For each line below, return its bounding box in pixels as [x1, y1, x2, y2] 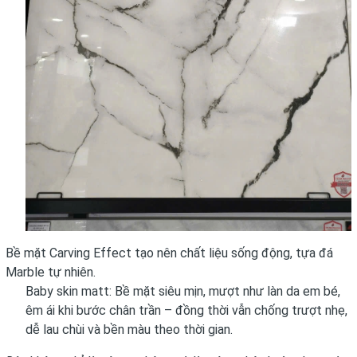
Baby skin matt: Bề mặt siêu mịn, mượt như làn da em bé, [25, 283, 340, 299]
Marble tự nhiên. [6, 264, 96, 280]
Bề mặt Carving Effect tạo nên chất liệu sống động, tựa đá [6, 245, 333, 261]
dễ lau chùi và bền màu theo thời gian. [25, 321, 233, 337]
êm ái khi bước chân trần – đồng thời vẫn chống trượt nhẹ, [25, 302, 347, 318]
